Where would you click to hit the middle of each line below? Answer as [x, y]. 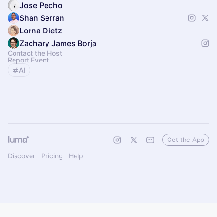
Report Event [28, 60]
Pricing [52, 156]
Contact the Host [35, 53]
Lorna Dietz [41, 31]
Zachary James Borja [58, 43]
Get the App [186, 139]
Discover [22, 156]
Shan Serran [42, 18]
